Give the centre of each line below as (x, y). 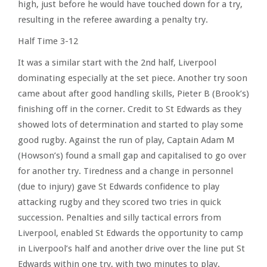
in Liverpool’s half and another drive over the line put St (131, 249)
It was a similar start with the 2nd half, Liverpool (117, 63)
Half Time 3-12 (48, 41)
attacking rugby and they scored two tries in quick (119, 202)
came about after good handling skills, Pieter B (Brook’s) (133, 94)
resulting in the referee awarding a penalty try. (113, 20)
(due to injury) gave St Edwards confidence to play (119, 187)
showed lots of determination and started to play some (131, 125)
